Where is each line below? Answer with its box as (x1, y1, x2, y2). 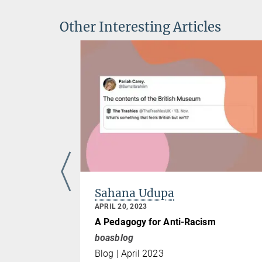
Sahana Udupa (95, 185, 174, 200)
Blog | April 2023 (95, 248, 164, 260)
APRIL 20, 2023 (95, 202, 147, 211)
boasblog (95, 232, 133, 244)
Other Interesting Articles (60, 19, 221, 35)
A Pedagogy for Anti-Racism (95, 216, 216, 228)
